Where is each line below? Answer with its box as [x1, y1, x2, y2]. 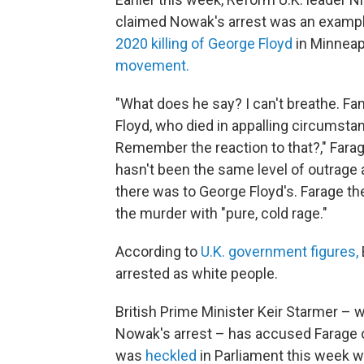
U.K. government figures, [201, 243, 358, 261]
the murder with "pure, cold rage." [115, 205, 327, 223]
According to [115, 243, 201, 261]
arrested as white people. [115, 265, 278, 283]
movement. [115, 57, 189, 75]
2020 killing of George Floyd [115, 35, 292, 53]
